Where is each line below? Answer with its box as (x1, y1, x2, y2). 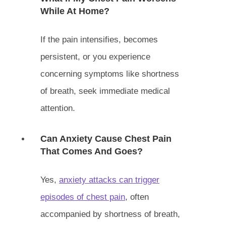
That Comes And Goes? (40, 146, 143, 156)
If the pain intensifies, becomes (40, 34, 158, 44)
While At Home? (40, 6, 109, 16)
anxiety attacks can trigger (59, 175, 159, 185)
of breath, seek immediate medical (40, 86, 170, 96)
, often (125, 192, 149, 202)
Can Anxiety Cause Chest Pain (40, 133, 172, 144)
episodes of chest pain (40, 192, 125, 202)
